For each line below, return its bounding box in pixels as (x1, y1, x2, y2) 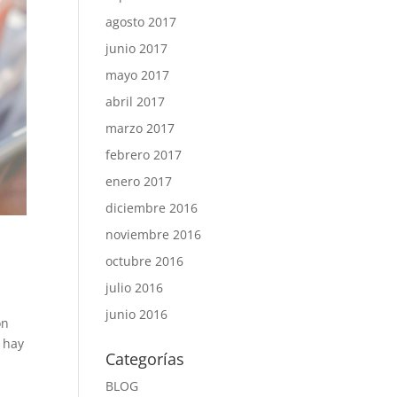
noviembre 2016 (105, 226, 202, 243)
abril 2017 (105, 93, 166, 110)
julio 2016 (105, 279, 164, 296)
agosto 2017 (105, 13, 177, 30)
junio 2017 (105, 40, 168, 57)
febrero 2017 (105, 146, 183, 163)
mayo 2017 (105, 66, 170, 83)
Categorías (105, 348, 185, 370)
